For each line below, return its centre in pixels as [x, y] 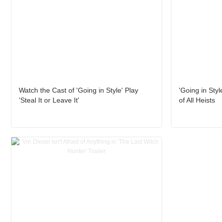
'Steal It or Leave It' [49, 100]
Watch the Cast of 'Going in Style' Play [79, 90]
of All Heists [197, 100]
